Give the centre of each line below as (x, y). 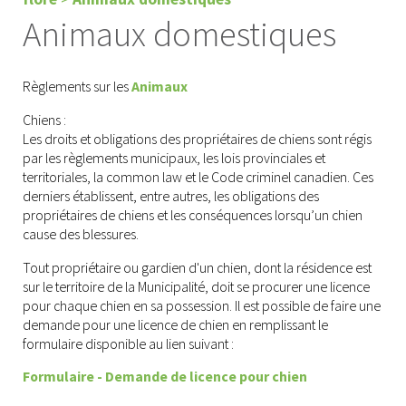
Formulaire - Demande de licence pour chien (165, 377)
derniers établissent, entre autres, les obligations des (171, 195)
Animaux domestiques (179, 34)
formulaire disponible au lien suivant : (128, 343)
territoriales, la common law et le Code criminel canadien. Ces (198, 176)
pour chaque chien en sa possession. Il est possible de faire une (202, 305)
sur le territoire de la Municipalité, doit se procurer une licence (196, 286)
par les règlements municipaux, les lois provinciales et (174, 157)
